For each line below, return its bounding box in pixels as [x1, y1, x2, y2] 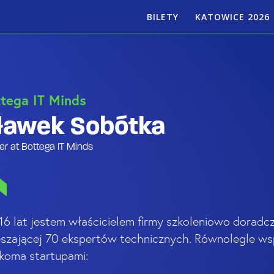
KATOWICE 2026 [195, 10, 270, 23]
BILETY [146, 10, 179, 23]
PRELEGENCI [182, 42, 237, 53]
